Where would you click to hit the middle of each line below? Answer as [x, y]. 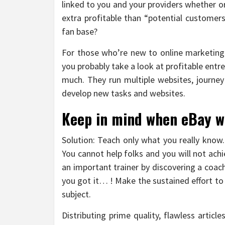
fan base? [80, 31]
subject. [76, 194]
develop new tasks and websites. [124, 93]
